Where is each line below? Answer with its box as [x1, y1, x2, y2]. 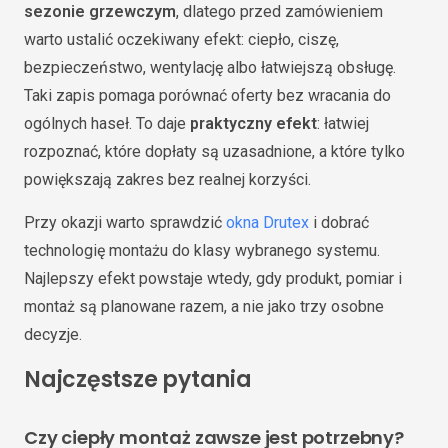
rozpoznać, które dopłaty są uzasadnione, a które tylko [24, 141, 405, 161]
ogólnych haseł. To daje [24, 113, 190, 133]
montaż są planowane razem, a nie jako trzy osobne [24, 296, 384, 316]
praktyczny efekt [190, 113, 317, 133]
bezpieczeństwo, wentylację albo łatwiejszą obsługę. [24, 57, 396, 77]
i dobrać [309, 212, 369, 232]
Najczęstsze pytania [24, 363, 252, 395]
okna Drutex [226, 212, 309, 232]
